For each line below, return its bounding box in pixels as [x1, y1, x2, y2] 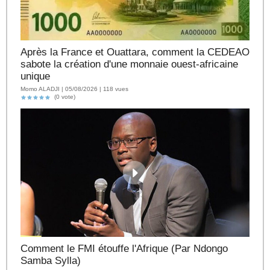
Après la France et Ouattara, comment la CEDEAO [20, 46, 250, 58]
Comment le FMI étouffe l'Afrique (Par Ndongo [20, 243, 228, 255]
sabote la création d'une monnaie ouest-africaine [20, 58, 238, 71]
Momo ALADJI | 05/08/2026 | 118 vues [20, 85, 128, 92]
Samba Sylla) [20, 255, 81, 267]
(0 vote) [51, 93, 75, 101]
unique [20, 71, 50, 83]
